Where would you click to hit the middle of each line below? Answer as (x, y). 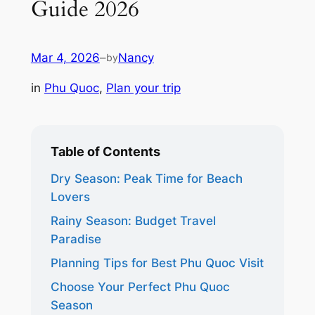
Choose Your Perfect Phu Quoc (140, 287)
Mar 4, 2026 (65, 58)
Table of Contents (105, 151)
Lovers (70, 197)
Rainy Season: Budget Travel (133, 220)
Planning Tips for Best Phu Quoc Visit (157, 263)
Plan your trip (143, 88)
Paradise (76, 239)
